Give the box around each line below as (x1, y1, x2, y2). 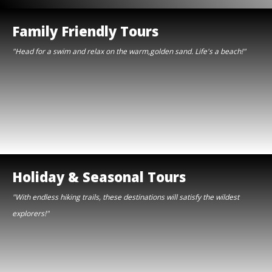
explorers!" (12, 208, 49, 219)
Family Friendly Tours (12, 21, 158, 40)
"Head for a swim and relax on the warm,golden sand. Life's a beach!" (12, 46, 246, 56)
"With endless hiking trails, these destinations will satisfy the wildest (12, 191, 239, 202)
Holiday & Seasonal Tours (12, 167, 186, 186)
